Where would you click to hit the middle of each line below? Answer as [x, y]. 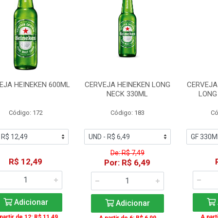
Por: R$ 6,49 [127, 163]
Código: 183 [127, 113]
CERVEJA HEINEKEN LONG [127, 85]
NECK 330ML [127, 94]
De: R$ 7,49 [127, 153]
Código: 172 [26, 113]
